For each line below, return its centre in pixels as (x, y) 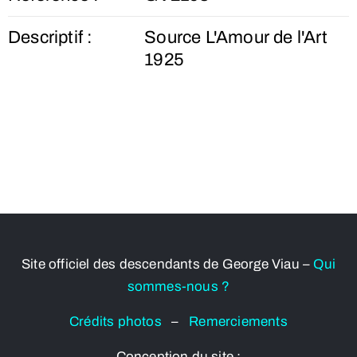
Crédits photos (121, 322)
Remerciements (238, 322)
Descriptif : (51, 37)
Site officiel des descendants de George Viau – (166, 264)
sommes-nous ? (178, 286)
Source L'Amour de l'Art (236, 37)
